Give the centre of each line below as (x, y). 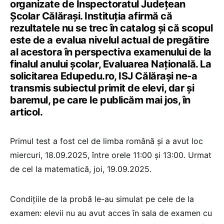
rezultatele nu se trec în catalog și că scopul (111, 28)
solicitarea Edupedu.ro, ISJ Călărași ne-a (104, 76)
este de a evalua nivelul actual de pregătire (110, 40)
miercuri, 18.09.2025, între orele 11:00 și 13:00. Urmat (111, 155)
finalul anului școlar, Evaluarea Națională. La (111, 64)
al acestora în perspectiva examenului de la (111, 52)
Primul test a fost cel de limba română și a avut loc (106, 141)
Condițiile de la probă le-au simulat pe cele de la (102, 199)
